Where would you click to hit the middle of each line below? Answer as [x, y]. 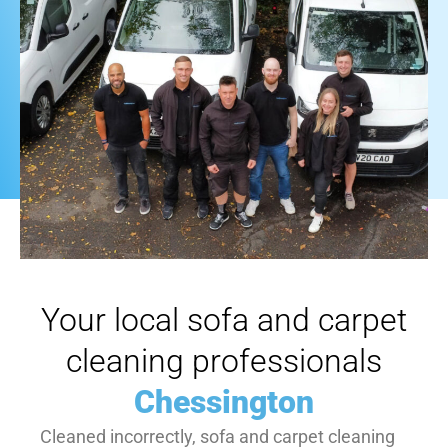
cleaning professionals [224, 361]
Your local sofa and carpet [224, 320]
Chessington [224, 402]
